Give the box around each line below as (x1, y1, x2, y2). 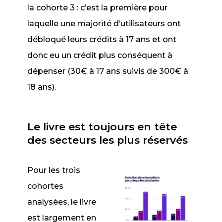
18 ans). (27, 82, 56, 92)
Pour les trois (27, 166, 81, 175)
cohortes (27, 181, 64, 191)
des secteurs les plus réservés (27, 134, 188, 146)
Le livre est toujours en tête (27, 120, 177, 133)
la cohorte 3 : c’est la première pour (27, 3, 168, 12)
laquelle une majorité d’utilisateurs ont (27, 19, 181, 28)
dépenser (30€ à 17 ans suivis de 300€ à (27, 66, 189, 76)
